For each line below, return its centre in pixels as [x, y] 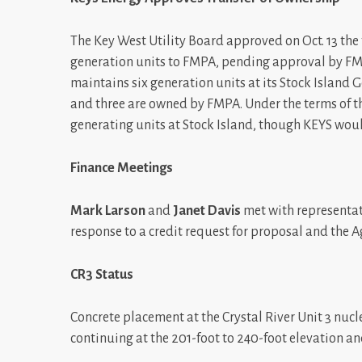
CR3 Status [102, 274]
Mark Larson [109, 210]
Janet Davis [208, 210]
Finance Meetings [122, 168]
